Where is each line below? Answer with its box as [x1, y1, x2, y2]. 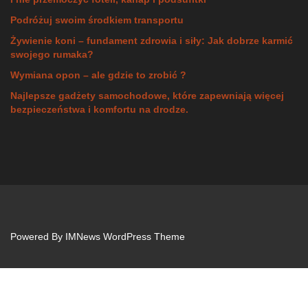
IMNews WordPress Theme [65, 230, 185, 242]
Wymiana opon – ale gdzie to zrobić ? [10, 69, 186, 80]
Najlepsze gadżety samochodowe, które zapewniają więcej [10, 89, 284, 101]
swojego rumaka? [10, 48, 93, 60]
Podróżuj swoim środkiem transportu [10, 14, 184, 25]
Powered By [10, 230, 65, 242]
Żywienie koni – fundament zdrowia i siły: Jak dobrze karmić [10, 34, 293, 46]
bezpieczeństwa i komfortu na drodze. [10, 103, 188, 115]
